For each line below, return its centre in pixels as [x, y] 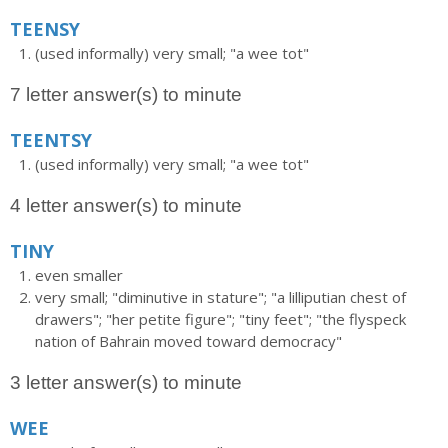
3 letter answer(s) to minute [126, 382]
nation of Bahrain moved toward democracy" [188, 341]
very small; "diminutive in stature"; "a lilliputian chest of [220, 297]
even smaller [79, 275]
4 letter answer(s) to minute [126, 205]
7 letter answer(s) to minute [126, 94]
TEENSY [45, 29]
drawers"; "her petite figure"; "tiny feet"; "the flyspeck [220, 319]
